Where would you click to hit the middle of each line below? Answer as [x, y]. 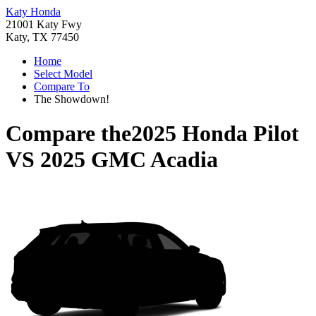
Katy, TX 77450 [42, 37]
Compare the [68, 134]
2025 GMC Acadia [129, 160]
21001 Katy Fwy [44, 24]
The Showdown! [72, 99]
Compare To [62, 86]
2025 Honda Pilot [215, 134]
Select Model [63, 74]
